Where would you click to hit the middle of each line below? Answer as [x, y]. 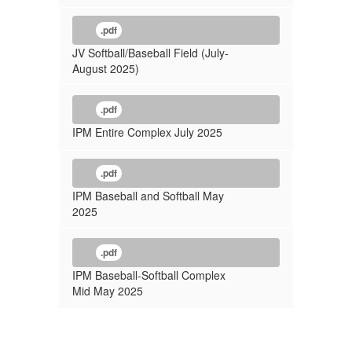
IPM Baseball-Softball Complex [149, 275]
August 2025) [106, 68]
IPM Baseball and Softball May [148, 196]
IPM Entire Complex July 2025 [147, 132]
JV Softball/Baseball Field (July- [150, 53]
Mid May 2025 [108, 291]
